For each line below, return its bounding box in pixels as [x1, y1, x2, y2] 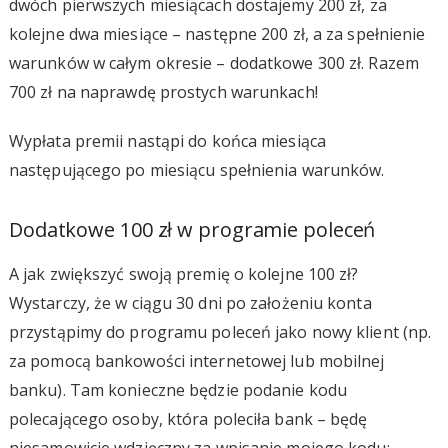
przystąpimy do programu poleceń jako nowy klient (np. [8, 320, 432, 343]
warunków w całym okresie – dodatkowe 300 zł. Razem [8, 51, 419, 74]
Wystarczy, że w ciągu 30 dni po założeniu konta [8, 291, 372, 314]
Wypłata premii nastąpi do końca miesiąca [8, 129, 326, 152]
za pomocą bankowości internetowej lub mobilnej [8, 349, 385, 372]
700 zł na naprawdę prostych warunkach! [8, 80, 318, 103]
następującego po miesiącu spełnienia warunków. [8, 158, 385, 181]
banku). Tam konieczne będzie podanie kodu [8, 378, 348, 401]
